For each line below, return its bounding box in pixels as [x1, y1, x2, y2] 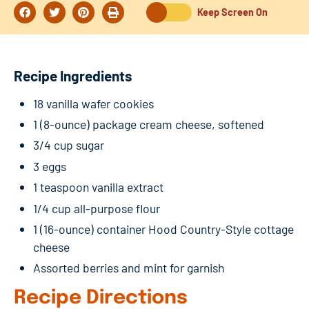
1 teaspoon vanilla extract [33, 179, 163, 195]
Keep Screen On [197, 6, 268, 18]
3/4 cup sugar [33, 137, 104, 153]
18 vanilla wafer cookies [33, 95, 154, 111]
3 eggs [33, 158, 66, 174]
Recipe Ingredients [14, 66, 132, 84]
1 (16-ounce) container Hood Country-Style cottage [33, 221, 294, 237]
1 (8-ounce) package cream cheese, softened [33, 116, 264, 132]
